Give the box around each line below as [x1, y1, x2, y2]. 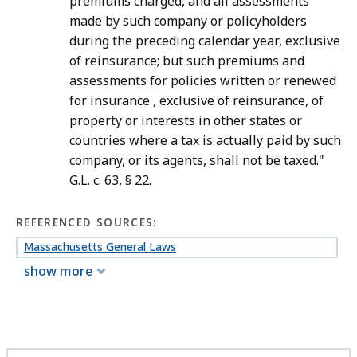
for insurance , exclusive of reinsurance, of [69, 92, 324, 110]
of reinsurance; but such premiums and [69, 52, 304, 70]
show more [24, 261, 93, 280]
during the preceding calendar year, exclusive [69, 32, 340, 50]
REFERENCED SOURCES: [16, 215, 158, 230]
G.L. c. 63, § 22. [69, 171, 151, 190]
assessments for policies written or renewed [69, 72, 336, 90]
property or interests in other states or [69, 112, 302, 130]
